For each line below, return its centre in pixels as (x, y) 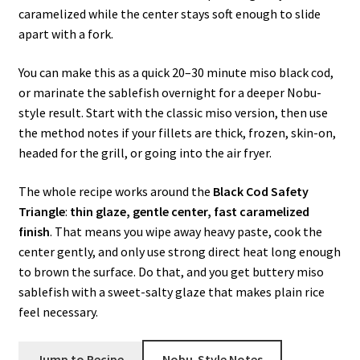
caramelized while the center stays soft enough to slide (169, 14)
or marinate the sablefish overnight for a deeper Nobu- (170, 93)
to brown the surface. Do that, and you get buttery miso (171, 271)
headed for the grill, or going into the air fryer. (145, 153)
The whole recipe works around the (115, 191)
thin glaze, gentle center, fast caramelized (189, 211)
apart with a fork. (65, 34)
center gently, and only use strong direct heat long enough (179, 251)
